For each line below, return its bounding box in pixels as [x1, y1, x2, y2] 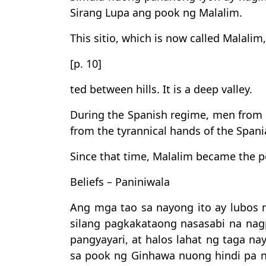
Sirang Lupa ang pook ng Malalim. [70, 5, 242, 20]
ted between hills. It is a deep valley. [70, 82, 252, 96]
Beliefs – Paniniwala [70, 175, 170, 189]
